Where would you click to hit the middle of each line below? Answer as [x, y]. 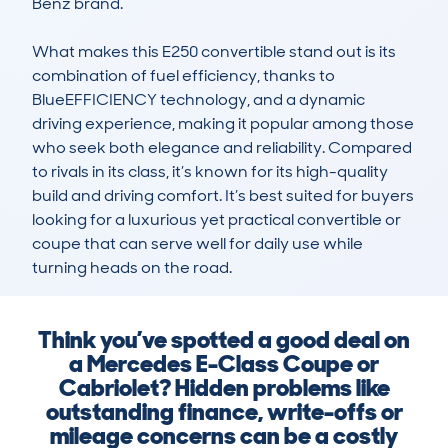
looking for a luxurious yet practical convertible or [216, 220]
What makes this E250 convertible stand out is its [214, 52]
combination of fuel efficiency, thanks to [183, 76]
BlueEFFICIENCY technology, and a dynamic [198, 100]
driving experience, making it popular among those [223, 124]
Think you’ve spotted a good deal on [224, 340]
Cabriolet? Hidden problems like [224, 388]
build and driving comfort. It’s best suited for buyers [223, 196]
